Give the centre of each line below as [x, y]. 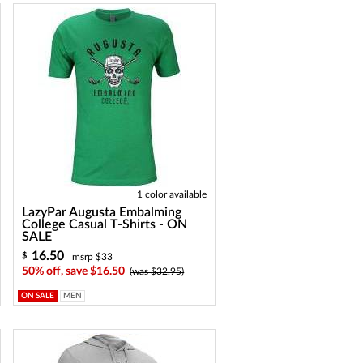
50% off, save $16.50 [74, 271]
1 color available [172, 194]
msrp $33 [93, 257]
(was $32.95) [157, 271]
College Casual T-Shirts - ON [105, 224]
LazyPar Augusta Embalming [102, 212]
